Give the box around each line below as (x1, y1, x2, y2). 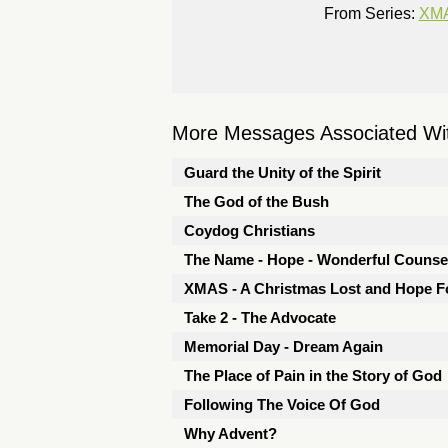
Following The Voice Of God (184, 396, 380, 413)
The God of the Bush (184, 193, 329, 210)
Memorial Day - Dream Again (184, 338, 383, 355)
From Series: (323, 5, 415, 22)
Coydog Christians (184, 222, 315, 239)
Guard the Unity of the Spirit (184, 164, 381, 181)
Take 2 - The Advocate (184, 309, 336, 326)
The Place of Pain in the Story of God (184, 367, 442, 384)
